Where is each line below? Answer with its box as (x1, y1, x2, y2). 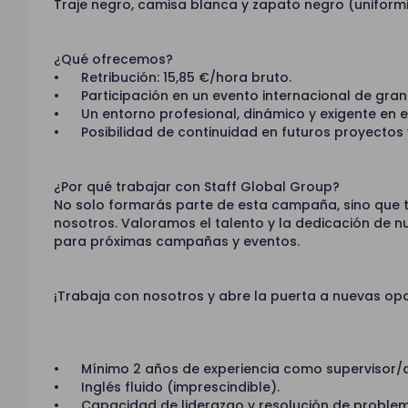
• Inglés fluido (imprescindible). (54, 378, 280, 397)
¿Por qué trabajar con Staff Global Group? (54, 178, 341, 197)
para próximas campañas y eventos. (54, 232, 301, 251)
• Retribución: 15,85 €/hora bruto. (54, 68, 292, 87)
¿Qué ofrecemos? (54, 50, 174, 69)
